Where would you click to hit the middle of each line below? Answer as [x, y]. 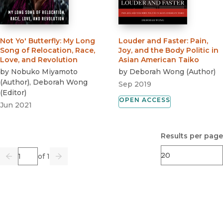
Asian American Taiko [159, 60]
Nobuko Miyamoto [44, 72]
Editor [13, 93]
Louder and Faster [153, 41]
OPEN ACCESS [145, 100]
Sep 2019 [135, 84]
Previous [24, 161]
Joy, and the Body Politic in [168, 51]
